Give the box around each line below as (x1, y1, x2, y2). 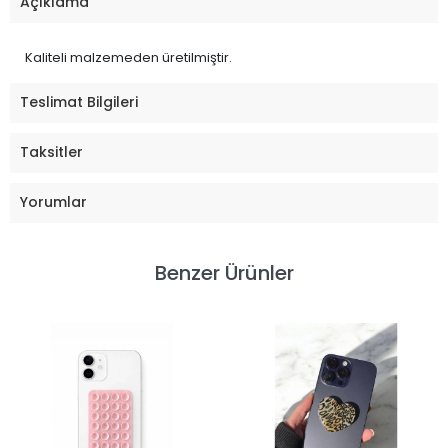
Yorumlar (20, 192, 87, 213)
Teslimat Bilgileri (20, 92, 138, 113)
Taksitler (20, 142, 83, 163)
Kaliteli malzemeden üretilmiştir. (25, 47, 235, 67)
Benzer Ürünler (154, 258, 294, 287)
